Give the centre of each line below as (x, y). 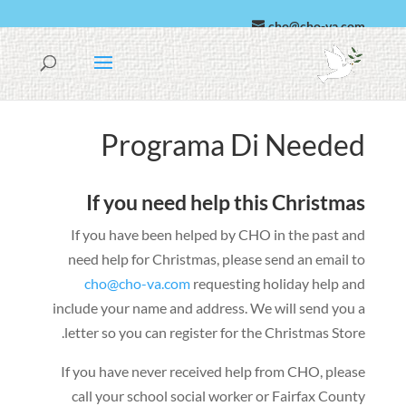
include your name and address (149, 308)
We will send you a (308, 308)
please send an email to (294, 259)
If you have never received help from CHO (191, 371)
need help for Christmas (143, 259)
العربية (312, 53)
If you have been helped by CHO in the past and (218, 234)
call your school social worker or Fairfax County (219, 396)
